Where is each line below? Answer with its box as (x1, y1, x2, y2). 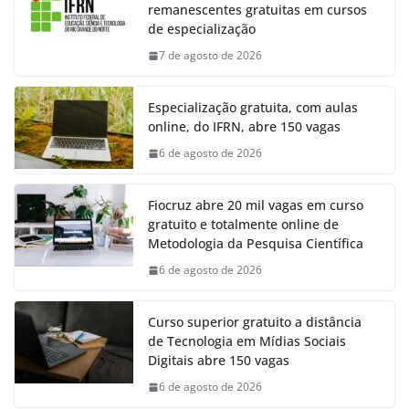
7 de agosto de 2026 (159, 47, 262, 64)
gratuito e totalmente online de (148, 215, 339, 234)
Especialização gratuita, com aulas (148, 99, 358, 117)
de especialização (148, 20, 256, 38)
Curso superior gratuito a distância (148, 313, 362, 331)
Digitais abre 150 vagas (148, 351, 289, 370)
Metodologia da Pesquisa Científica (148, 235, 363, 253)
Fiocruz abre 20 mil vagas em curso (148, 196, 363, 215)
